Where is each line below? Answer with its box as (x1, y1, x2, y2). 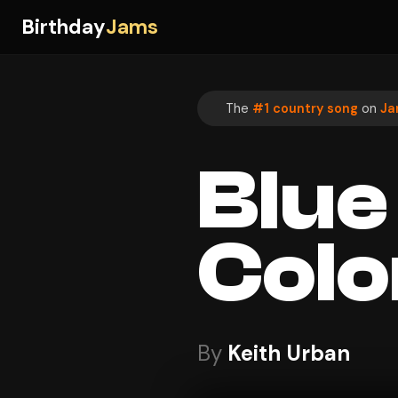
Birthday (21, 14, 106, 40)
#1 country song (252, 99, 358, 116)
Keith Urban (227, 339, 350, 368)
